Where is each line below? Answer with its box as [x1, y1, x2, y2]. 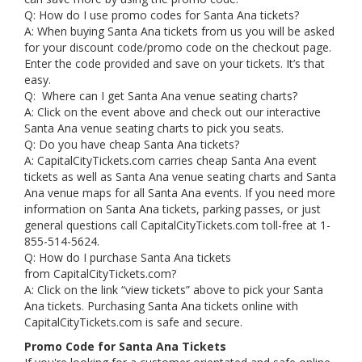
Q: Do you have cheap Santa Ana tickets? [24, 137, 242, 152]
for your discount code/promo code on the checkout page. [24, 40, 331, 55]
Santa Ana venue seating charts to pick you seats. [24, 120, 284, 136]
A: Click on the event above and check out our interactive [24, 104, 321, 120]
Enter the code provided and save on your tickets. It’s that [24, 56, 325, 71]
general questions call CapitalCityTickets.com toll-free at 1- [24, 217, 330, 233]
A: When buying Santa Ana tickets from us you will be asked [24, 23, 335, 39]
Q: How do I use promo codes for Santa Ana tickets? [24, 7, 299, 23]
